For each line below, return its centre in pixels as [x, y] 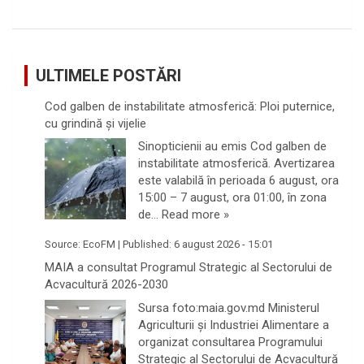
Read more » [195, 215]
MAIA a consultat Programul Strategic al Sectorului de [188, 268]
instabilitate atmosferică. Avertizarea [236, 164]
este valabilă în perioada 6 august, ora [238, 181]
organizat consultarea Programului [230, 342]
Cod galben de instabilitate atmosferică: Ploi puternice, [190, 106]
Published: [148, 244]
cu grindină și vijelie [95, 123]
